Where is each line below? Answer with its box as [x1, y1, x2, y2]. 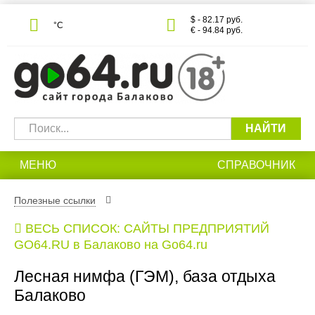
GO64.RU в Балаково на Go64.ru [14, 238, 207, 252]
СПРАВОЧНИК [217, 159, 295, 171]
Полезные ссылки [14, 195, 96, 207]
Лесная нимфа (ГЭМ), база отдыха [14, 267, 276, 286]
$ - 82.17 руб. [191, 15, 243, 25]
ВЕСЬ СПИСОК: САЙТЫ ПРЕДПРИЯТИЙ [25, 221, 269, 236]
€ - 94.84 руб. [191, 25, 243, 35]
